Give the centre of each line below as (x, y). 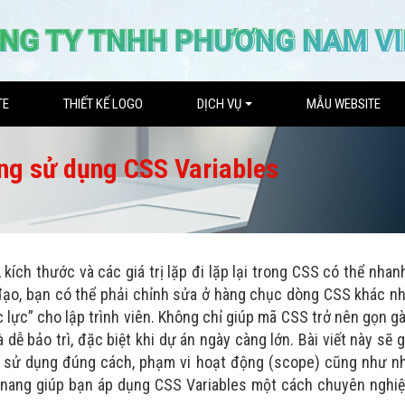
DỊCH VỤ (220, 104)
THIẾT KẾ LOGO (104, 104)
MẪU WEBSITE (344, 104)
